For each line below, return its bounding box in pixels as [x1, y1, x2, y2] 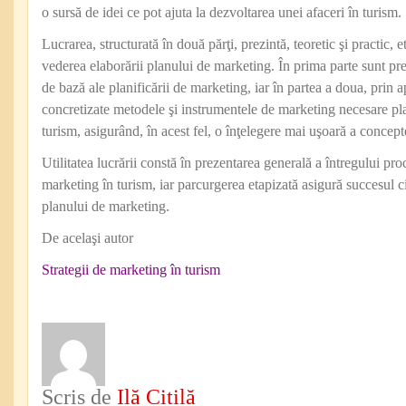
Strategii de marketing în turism [42, 262, 220, 277]
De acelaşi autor [42, 230, 133, 246]
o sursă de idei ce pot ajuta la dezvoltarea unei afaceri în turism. [42, 5, 401, 20]
